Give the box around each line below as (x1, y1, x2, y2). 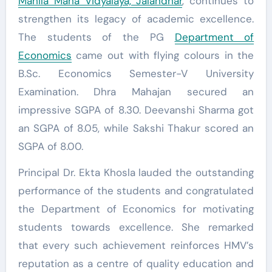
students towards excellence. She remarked (18, 220, 254, 234)
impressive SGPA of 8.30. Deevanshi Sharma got (18, 103, 254, 117)
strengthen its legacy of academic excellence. (18, 12, 254, 25)
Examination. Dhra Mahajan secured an (18, 84, 254, 98)
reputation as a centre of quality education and (18, 256, 254, 270)
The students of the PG (18, 30, 175, 44)
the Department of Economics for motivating (18, 202, 254, 216)
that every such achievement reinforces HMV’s (18, 238, 254, 252)
